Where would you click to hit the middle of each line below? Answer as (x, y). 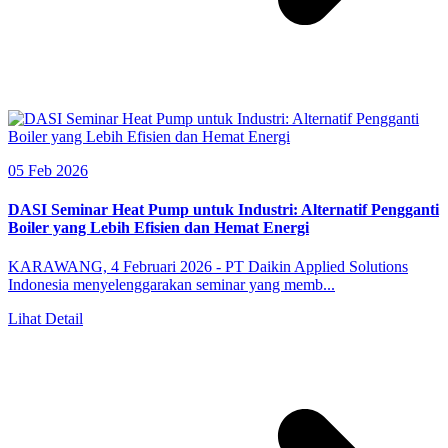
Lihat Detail (45, 319)
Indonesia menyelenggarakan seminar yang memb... (171, 285)
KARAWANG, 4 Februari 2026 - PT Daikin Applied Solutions (208, 267)
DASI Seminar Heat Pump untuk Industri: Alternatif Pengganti (223, 209)
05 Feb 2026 (48, 170)
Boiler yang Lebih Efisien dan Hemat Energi (158, 227)
